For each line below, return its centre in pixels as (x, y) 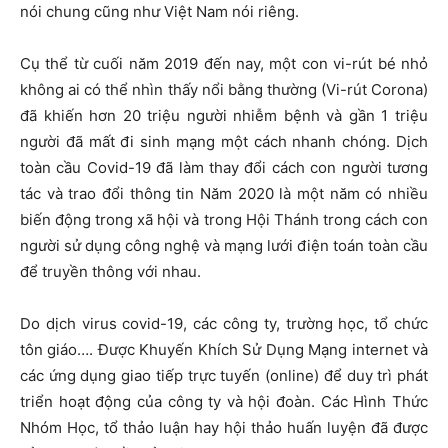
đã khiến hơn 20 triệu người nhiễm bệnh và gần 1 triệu (224, 116)
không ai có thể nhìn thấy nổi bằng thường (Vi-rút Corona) (224, 90)
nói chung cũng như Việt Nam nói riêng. (159, 12)
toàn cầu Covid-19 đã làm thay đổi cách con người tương (224, 168)
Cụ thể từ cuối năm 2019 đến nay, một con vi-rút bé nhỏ (224, 64)
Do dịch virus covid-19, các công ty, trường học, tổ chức (224, 324)
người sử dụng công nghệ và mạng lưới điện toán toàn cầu (224, 246)
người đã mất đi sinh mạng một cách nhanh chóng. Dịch (224, 142)
